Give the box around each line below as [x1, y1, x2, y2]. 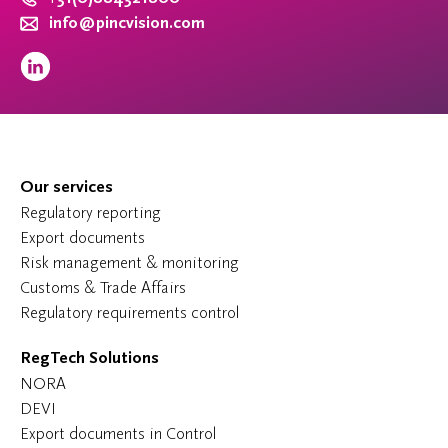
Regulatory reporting [20, 203, 161, 222]
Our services [20, 177, 113, 197]
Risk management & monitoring [20, 253, 239, 272]
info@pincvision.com [49, 13, 205, 33]
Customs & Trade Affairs [20, 278, 186, 297]
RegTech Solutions [20, 348, 159, 368]
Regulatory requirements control [20, 303, 239, 322]
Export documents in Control [20, 424, 216, 443]
